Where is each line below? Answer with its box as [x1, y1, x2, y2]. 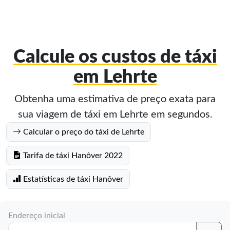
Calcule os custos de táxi [13, 48, 217, 66]
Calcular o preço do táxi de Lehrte [21, 128, 144, 136]
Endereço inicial [8, 212, 65, 220]
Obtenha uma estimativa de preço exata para [14, 94, 216, 104]
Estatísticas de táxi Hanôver [21, 175, 123, 183]
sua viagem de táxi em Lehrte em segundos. [17, 109, 213, 120]
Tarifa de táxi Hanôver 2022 [21, 151, 123, 160]
